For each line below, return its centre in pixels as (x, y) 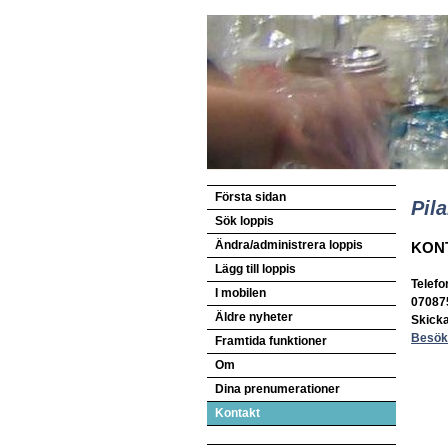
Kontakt (237, 413)
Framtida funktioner (271, 341)
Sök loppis (244, 221)
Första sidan (250, 197)
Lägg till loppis (255, 269)
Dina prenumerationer (277, 389)
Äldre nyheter (254, 317)
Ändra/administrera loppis (289, 245)
